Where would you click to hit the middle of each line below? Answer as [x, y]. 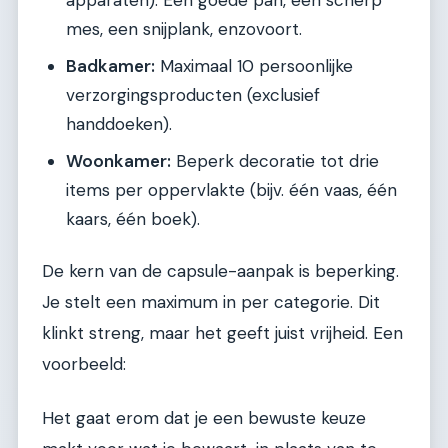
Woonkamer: [118, 161]
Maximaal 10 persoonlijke [254, 66]
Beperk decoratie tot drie [275, 161]
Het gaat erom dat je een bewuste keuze [204, 417]
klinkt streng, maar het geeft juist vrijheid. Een [222, 333]
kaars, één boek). [133, 219]
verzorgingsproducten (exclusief [193, 95]
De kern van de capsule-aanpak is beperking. [220, 271]
